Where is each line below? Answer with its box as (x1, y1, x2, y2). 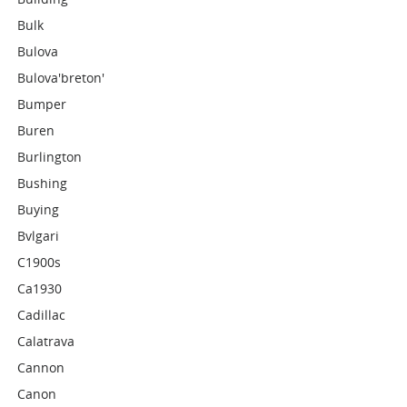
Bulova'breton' (17, 69, 105, 86)
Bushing (17, 174, 68, 192)
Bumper (17, 95, 67, 113)
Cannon (17, 359, 65, 376)
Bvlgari (17, 227, 60, 244)
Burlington (17, 148, 83, 165)
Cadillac (17, 306, 66, 323)
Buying (17, 201, 60, 218)
